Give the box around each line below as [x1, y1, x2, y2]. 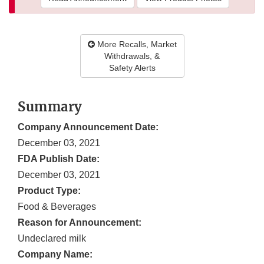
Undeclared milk [18, 233, 86, 244]
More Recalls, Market [94, 39, 177, 49]
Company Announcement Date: [18, 122, 159, 133]
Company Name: [18, 249, 93, 260]
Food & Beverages [18, 202, 96, 212]
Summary [18, 98, 82, 115]
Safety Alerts [108, 63, 156, 73]
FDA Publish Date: [18, 154, 100, 164]
